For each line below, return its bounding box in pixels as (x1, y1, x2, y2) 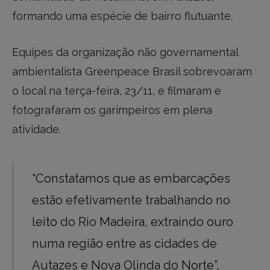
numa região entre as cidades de (32, 236, 218, 251)
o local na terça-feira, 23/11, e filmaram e (12, 84, 221, 98)
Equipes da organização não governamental (12, 46, 238, 59)
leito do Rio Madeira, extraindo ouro (32, 215, 234, 230)
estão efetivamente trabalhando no (32, 193, 231, 208)
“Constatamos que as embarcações (32, 171, 231, 186)
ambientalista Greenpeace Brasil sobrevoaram (12, 65, 252, 78)
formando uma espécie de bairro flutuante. (12, 10, 233, 23)
